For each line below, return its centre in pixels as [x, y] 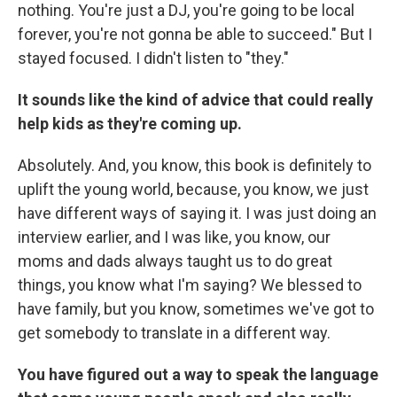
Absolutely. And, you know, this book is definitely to [195, 166]
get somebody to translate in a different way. [174, 333]
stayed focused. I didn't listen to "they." [153, 58]
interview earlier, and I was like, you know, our [174, 237]
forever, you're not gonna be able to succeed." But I [195, 35]
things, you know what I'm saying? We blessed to [190, 285]
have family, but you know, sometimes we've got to [196, 309]
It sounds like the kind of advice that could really [195, 100]
